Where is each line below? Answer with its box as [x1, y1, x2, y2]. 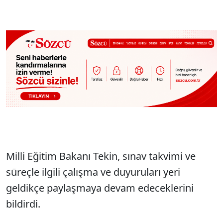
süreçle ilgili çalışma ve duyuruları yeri [6, 165, 180, 179]
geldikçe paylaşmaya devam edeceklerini [6, 181, 194, 195]
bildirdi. [6, 197, 40, 211]
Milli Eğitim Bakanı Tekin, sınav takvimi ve [6, 149, 196, 163]
